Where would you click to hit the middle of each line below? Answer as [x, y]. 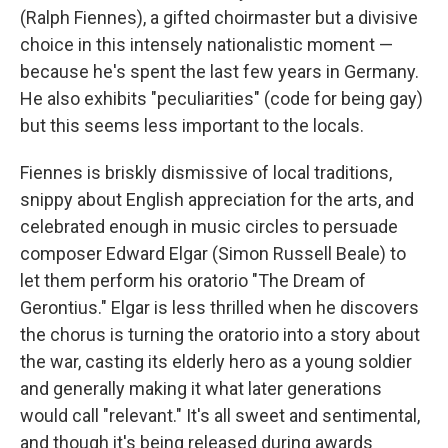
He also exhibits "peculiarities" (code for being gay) [221, 98]
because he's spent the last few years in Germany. [219, 71]
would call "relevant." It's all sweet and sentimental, [220, 415]
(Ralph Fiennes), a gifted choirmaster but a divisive [219, 17]
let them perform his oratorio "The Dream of [193, 280]
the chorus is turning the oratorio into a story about [220, 334]
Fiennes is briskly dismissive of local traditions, [206, 172]
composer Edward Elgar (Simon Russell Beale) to [213, 253]
